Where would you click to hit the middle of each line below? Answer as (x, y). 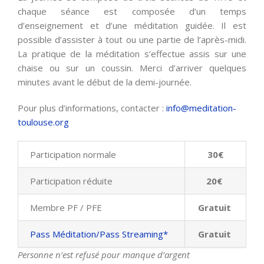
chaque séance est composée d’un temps (132, 11)
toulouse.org (43, 122)
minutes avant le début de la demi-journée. (105, 82)
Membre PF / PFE (66, 208)
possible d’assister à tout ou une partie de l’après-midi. (132, 40)
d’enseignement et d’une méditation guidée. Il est (132, 26)
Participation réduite (71, 181)
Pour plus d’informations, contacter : (92, 108)
